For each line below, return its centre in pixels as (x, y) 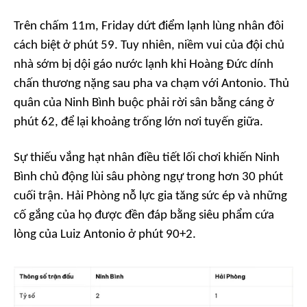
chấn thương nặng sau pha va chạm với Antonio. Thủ (151, 84)
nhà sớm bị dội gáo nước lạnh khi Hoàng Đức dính (144, 65)
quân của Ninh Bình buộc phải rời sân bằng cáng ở (144, 103)
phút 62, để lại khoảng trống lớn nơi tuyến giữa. (138, 123)
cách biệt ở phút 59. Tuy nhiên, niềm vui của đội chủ (149, 46)
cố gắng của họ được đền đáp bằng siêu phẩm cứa (144, 216)
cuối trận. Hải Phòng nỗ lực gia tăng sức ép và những (150, 197)
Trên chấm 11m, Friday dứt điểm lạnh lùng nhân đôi (149, 27)
